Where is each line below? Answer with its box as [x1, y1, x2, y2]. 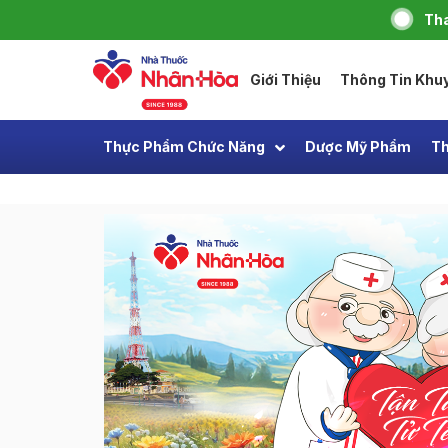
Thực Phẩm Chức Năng [103, 138, 265, 155]
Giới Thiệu [250, 71, 322, 88]
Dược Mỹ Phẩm [305, 138, 411, 155]
